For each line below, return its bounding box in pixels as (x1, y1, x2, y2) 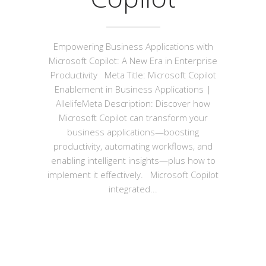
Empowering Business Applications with (53, 40, 213, 52)
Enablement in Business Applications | (55, 83, 211, 95)
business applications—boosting (67, 126, 199, 138)
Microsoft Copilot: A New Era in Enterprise (49, 55, 217, 66)
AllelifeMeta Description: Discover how (56, 97, 210, 109)
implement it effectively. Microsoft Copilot (47, 169, 218, 180)
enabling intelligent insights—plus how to (50, 154, 216, 166)
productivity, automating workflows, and (53, 140, 213, 152)
